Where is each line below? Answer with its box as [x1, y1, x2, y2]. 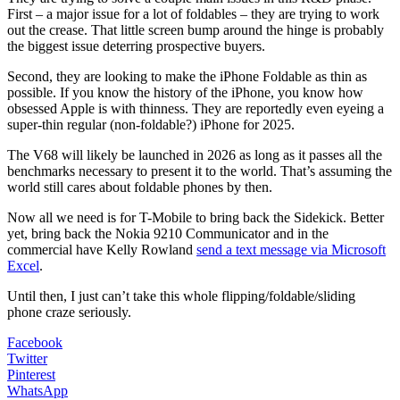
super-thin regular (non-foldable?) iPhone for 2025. [7, 116, 295, 132]
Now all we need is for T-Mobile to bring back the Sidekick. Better [7, 209, 384, 225]
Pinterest [7, 366, 55, 382]
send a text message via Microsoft [196, 241, 386, 257]
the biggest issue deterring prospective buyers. [7, 37, 265, 54]
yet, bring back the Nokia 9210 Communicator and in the [7, 225, 329, 241]
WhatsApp [7, 382, 68, 398]
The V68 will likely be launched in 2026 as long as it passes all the [7, 146, 382, 162]
